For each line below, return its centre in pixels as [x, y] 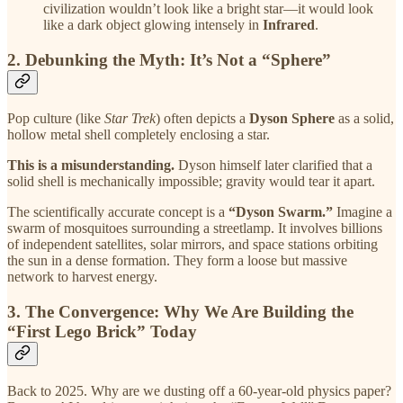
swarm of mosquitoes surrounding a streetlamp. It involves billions [195, 228]
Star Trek [130, 119]
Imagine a [363, 212]
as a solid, [364, 119]
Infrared [289, 24]
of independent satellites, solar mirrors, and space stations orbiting [193, 245]
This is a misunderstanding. [91, 166]
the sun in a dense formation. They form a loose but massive [177, 261]
